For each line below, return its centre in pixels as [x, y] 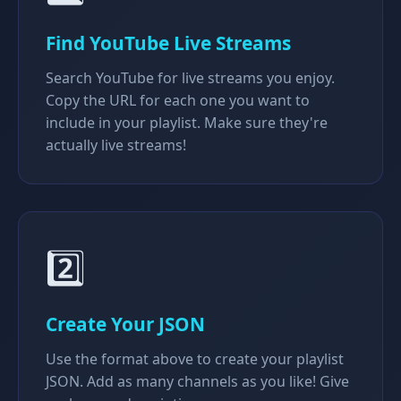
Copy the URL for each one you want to [178, 100]
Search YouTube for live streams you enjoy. [190, 78]
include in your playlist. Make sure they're [187, 123]
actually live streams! [116, 145]
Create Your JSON [125, 324]
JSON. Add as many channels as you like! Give [197, 381]
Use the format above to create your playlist [195, 359]
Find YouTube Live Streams [168, 43]
